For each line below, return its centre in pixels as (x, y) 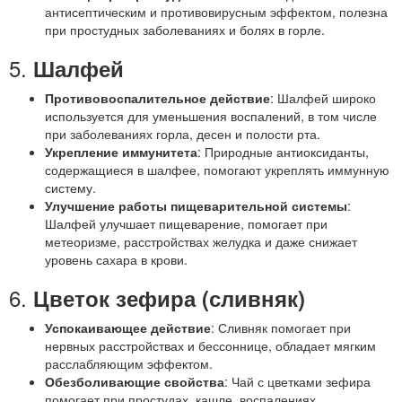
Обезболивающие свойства (135, 381)
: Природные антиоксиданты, (283, 152)
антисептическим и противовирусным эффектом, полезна (216, 12)
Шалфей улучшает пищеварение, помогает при (186, 223)
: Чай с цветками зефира (297, 381)
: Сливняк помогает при (281, 328)
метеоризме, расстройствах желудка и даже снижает (201, 241)
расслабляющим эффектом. (129, 363)
